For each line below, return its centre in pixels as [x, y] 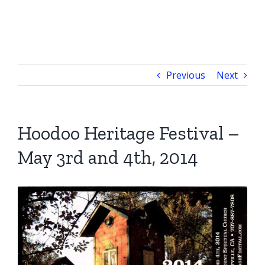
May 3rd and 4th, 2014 [108, 157]
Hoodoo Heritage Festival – [129, 133]
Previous [186, 75]
